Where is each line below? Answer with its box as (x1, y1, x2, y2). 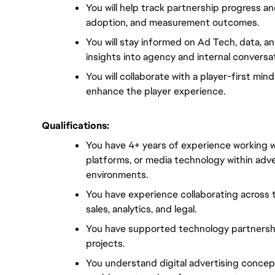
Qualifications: (42, 119, 109, 132)
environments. (86, 168, 148, 181)
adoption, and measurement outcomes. (86, 16, 259, 29)
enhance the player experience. (86, 85, 225, 98)
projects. (86, 237, 125, 250)
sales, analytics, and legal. (86, 203, 196, 215)
